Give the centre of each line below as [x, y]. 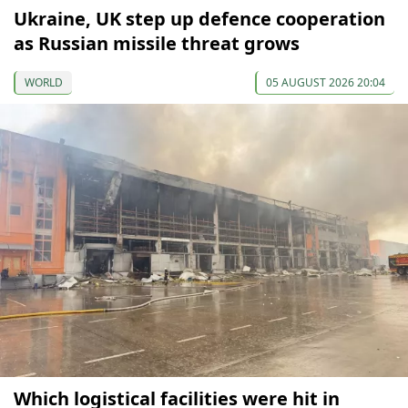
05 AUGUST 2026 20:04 [326, 83]
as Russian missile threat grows [157, 44]
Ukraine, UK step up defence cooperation [199, 19]
